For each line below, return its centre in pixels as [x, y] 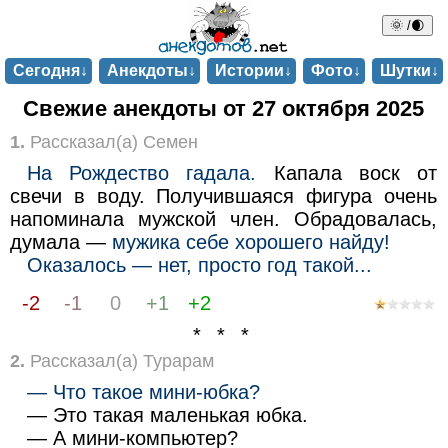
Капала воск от [347, 172]
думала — [60, 241]
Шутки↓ [409, 70]
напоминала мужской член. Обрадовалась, [223, 218]
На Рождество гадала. [142, 172]
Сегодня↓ [50, 70]
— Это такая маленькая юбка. [168, 414]
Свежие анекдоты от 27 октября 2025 [223, 109]
